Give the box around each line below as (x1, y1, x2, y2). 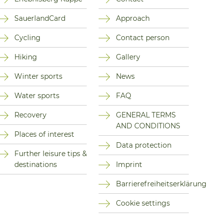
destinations (14, 160, 57, 169)
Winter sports (14, 72, 62, 81)
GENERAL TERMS (116, 111, 176, 120)
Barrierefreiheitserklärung (116, 179, 207, 189)
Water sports (14, 91, 59, 101)
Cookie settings (116, 199, 170, 208)
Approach (116, 14, 150, 23)
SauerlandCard (14, 14, 65, 23)
